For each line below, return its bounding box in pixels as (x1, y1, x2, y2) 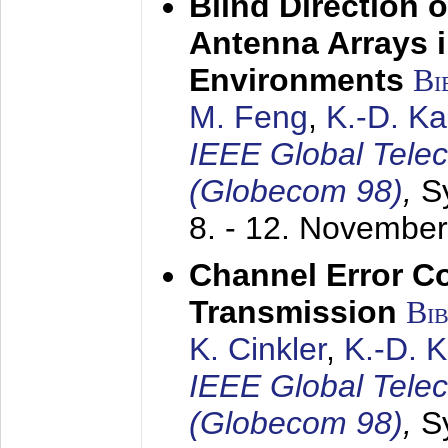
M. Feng (189, 99, 308, 135)
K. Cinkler (189, 331, 326, 367)
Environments (189, 62, 404, 98)
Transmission (189, 294, 397, 330)
